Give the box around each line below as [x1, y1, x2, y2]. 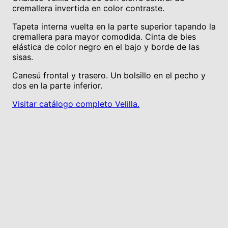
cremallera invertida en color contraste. [12, 3, 164, 13]
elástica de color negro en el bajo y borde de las [12, 41, 199, 52]
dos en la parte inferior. [12, 80, 102, 91]
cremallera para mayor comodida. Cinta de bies [12, 31, 196, 42]
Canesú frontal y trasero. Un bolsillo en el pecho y [12, 70, 206, 80]
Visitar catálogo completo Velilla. [12, 98, 139, 109]
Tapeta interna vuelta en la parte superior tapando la [12, 21, 216, 32]
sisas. [12, 51, 33, 62]
